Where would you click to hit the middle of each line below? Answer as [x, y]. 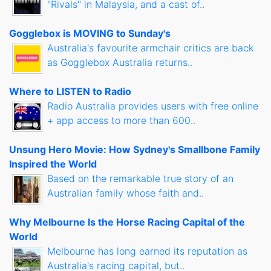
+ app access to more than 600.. [121, 121]
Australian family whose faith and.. [126, 193]
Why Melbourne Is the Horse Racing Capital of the [127, 222]
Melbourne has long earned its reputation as [147, 251]
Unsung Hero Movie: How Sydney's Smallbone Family [135, 150]
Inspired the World [53, 164]
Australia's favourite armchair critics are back [150, 48]
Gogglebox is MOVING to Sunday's [90, 34]
